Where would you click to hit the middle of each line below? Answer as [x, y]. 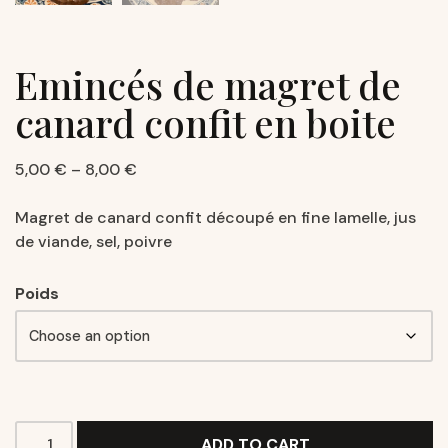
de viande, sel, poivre [93, 241]
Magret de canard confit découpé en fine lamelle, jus [215, 217]
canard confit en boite [205, 122]
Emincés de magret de [208, 84]
